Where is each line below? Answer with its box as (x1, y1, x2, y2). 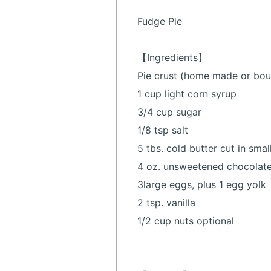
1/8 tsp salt (137, 124, 188, 137)
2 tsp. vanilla (137, 197, 195, 209)
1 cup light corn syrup (137, 88, 237, 100)
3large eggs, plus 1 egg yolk (137, 178, 266, 191)
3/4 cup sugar (137, 106, 201, 119)
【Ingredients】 (137, 51, 207, 64)
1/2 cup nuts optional (137, 215, 234, 227)
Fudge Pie (137, 15, 182, 28)
